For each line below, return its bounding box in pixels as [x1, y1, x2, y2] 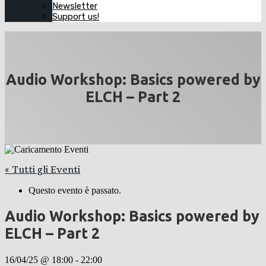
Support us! [52, 11, 99, 22]
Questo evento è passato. [28, 185, 121, 195]
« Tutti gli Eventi [5, 163, 80, 176]
